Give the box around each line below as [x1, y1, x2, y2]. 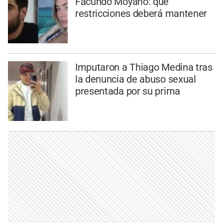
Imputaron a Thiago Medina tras [75, 61, 213, 74]
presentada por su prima [75, 85, 180, 98]
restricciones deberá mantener [75, 7, 208, 20]
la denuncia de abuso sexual [75, 73, 196, 86]
